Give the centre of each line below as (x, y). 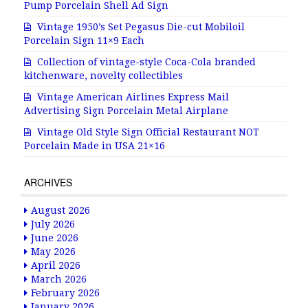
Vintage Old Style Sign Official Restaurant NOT (148, 132)
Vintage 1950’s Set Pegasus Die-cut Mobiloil (141, 27)
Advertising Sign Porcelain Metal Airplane (126, 111)
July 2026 (53, 224)
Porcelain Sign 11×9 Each (84, 41)
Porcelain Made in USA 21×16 (95, 146)
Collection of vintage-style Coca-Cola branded (146, 62)
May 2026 (53, 252)
